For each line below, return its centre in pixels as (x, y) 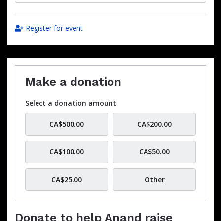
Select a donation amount (71, 103)
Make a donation (73, 82)
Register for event (53, 28)
